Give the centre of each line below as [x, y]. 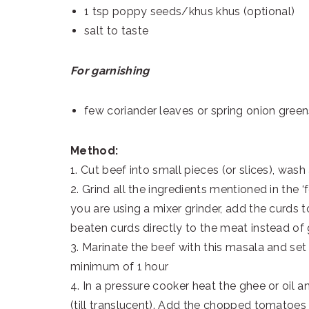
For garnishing [110, 71]
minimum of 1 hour [120, 267]
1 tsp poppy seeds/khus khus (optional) [190, 12]
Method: [94, 151]
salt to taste [117, 31]
